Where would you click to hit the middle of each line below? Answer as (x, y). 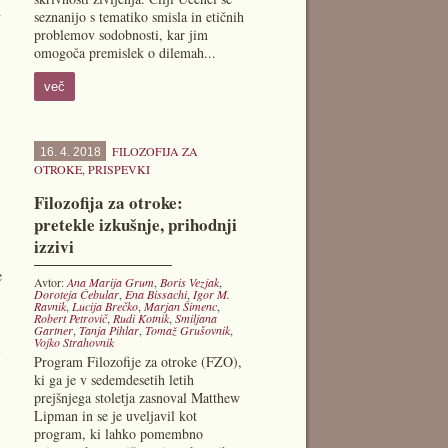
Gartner (53, 330)
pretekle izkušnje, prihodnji (135, 224)
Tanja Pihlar (108, 330)
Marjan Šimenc (180, 306)
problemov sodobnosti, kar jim (120, 34)
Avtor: (50, 282)
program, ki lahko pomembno (118, 433)
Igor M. (211, 294)
